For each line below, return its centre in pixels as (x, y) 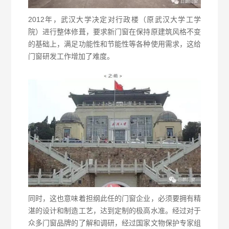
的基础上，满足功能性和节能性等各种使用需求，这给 (114, 44)
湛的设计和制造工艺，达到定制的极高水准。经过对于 (114, 211)
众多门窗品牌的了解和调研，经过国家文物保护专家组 (114, 223)
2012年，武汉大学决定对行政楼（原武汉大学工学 (114, 19)
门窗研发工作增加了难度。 (71, 56)
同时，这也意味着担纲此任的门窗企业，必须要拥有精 (114, 198)
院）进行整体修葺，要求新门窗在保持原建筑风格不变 (114, 31)
